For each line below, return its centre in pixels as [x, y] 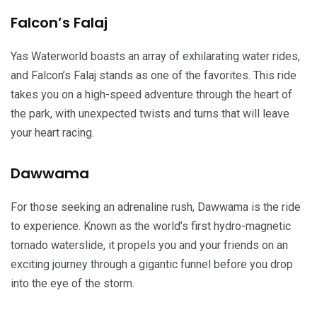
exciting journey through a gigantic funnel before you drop [152, 264]
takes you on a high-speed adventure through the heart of [151, 94]
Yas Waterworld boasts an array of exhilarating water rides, [155, 56]
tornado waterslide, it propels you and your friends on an [149, 245]
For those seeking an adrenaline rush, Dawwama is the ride [156, 207]
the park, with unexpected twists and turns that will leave [150, 113]
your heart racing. [52, 132]
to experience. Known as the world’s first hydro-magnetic [151, 226]
